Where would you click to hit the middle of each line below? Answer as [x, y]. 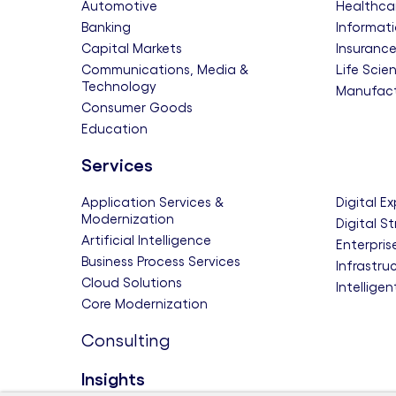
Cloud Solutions [132, 282]
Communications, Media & [165, 69]
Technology [119, 86]
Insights [113, 379]
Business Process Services [161, 261]
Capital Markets [132, 48]
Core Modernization [145, 304]
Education [114, 129]
